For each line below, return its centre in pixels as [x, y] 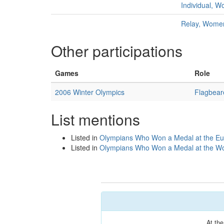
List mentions [95, 119]
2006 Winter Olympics [90, 92]
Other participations [117, 51]
